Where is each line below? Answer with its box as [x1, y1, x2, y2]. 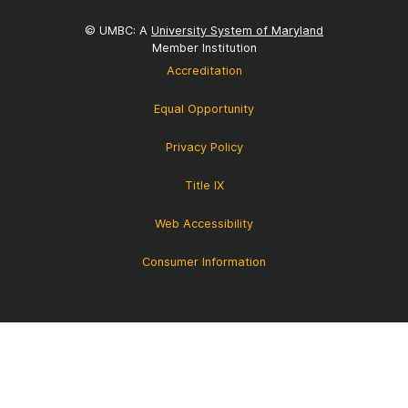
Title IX [184, 178, 224, 192]
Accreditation [166, 63, 242, 77]
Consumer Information [142, 254, 266, 269]
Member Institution [151, 40, 257, 55]
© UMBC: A [85, 23, 151, 37]
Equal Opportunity [154, 101, 254, 116]
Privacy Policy [165, 139, 243, 154]
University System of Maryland [151, 23, 323, 37]
